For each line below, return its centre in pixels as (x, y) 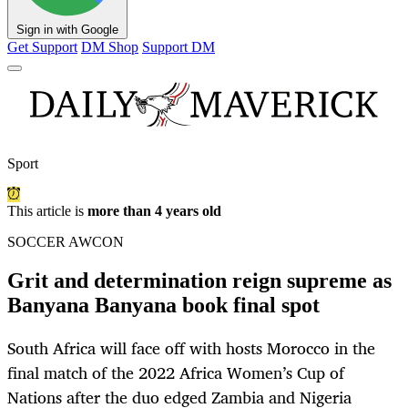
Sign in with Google (67, 30)
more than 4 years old (154, 211)
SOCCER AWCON (66, 242)
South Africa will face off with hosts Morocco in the (191, 348)
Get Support (42, 47)
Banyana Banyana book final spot (163, 306)
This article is (47, 211)
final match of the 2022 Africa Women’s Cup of (176, 373)
